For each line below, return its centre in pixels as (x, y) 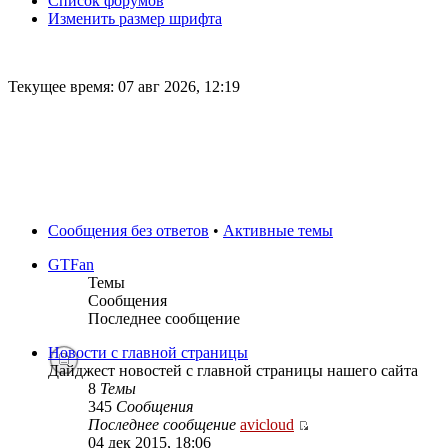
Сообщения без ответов (128, 230)
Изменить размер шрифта (135, 18)
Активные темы (278, 230)
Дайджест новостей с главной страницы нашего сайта (233, 370)
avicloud (267, 424)
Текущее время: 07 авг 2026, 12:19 (124, 86)
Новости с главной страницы (148, 352)
